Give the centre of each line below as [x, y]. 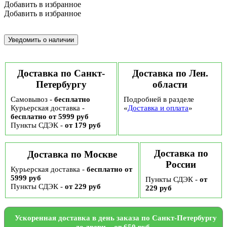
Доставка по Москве [72, 155]
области [170, 85]
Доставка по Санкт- [61, 73]
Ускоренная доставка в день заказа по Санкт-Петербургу [116, 218]
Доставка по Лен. [170, 73]
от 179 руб [83, 125]
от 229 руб [83, 187]
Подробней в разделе [159, 100]
